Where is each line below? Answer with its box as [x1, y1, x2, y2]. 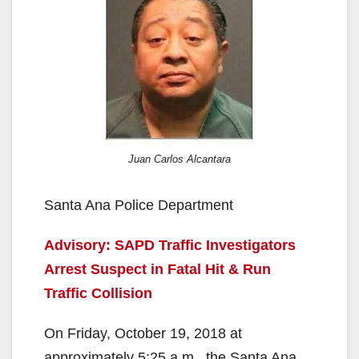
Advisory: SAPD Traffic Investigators [44, 236, 296, 253]
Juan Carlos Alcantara [128, 152, 231, 165]
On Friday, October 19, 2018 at [44, 325, 242, 341]
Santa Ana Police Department [44, 196, 233, 213]
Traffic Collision [44, 284, 152, 301]
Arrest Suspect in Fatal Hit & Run [44, 260, 271, 277]
